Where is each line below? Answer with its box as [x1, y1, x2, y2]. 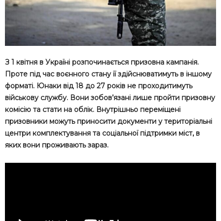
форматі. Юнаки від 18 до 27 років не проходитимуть [5, 81, 192, 90]
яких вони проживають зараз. [5, 140, 109, 149]
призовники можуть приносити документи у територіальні [5, 116, 212, 126]
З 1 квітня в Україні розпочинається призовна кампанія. [5, 57, 199, 67]
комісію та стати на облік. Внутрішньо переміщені [5, 105, 181, 114]
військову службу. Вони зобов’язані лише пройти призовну [5, 93, 215, 102]
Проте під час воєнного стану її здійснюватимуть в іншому [5, 69, 212, 78]
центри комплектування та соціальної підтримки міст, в [5, 128, 200, 138]
